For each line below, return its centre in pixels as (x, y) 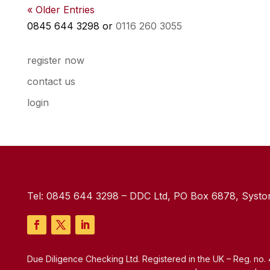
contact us (51, 81)
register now (55, 60)
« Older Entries (61, 10)
